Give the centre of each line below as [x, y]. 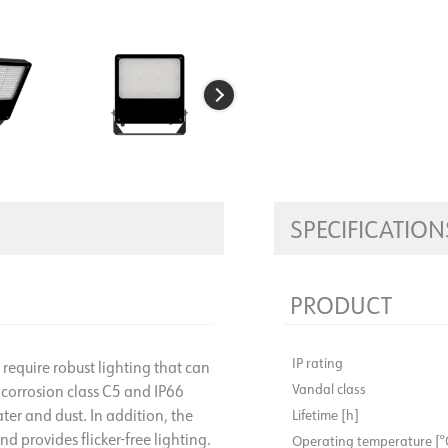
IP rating [317, 362]
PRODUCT [341, 304]
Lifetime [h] [325, 414]
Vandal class [329, 388]
